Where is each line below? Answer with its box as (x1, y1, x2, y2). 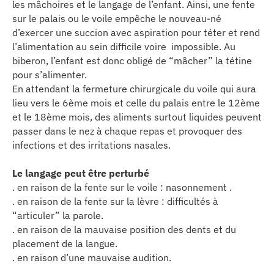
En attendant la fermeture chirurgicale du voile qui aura (12, 82, 256, 95)
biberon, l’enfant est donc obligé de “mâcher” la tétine (12, 54, 252, 67)
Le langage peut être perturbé (12, 166, 149, 179)
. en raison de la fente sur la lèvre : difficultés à (12, 194, 218, 207)
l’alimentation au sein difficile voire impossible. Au (12, 40, 235, 53)
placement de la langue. (12, 237, 117, 250)
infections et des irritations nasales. (12, 138, 171, 151)
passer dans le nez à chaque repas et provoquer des (12, 124, 242, 137)
